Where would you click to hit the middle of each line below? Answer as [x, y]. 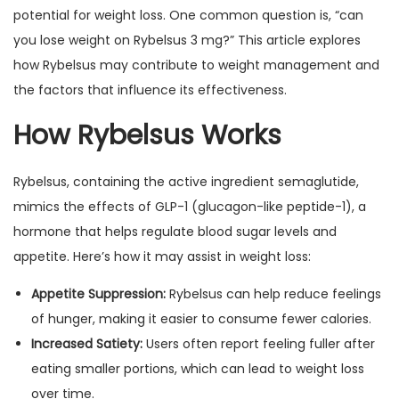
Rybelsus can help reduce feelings [273, 294]
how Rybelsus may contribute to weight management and [196, 65]
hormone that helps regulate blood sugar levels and [175, 232]
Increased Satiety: [87, 344]
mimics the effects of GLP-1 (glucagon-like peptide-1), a [190, 207]
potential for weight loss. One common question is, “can [188, 15]
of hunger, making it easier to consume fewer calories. [201, 319]
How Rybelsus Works [147, 135]
